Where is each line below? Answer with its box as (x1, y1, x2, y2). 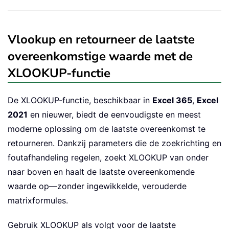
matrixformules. (8, 195, 68, 205)
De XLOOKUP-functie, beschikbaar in (8, 95, 152, 105)
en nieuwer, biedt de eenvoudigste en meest (28, 109, 201, 120)
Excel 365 (152, 95, 192, 105)
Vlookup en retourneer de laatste (8, 31, 195, 48)
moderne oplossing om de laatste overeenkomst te (8, 123, 205, 134)
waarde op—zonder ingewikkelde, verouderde (8, 180, 187, 191)
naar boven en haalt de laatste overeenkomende (8, 166, 195, 177)
